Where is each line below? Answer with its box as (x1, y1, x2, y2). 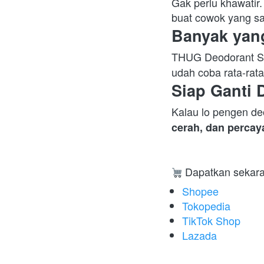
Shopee (182, 183, 219, 199)
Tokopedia (182, 198, 230, 214)
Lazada (182, 227, 217, 243)
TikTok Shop (182, 213, 240, 229)
